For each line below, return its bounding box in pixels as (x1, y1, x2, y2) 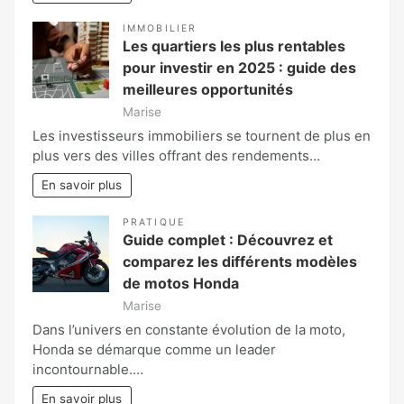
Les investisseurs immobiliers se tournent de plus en (32, 127, 371, 145)
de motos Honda (123, 273, 239, 292)
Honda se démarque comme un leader (32, 340, 276, 358)
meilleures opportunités (123, 80, 293, 99)
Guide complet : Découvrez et (123, 230, 333, 249)
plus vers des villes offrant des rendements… (32, 147, 320, 165)
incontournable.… (32, 360, 143, 378)
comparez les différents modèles (123, 252, 357, 271)
